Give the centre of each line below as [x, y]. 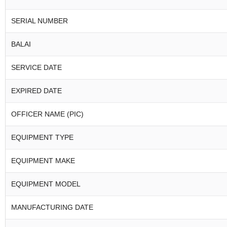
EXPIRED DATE [36, 91]
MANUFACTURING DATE [52, 207]
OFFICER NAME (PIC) [47, 114]
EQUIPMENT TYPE [42, 137]
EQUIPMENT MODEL [46, 184]
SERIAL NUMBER [40, 21]
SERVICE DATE [36, 67]
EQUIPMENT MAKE [43, 161]
